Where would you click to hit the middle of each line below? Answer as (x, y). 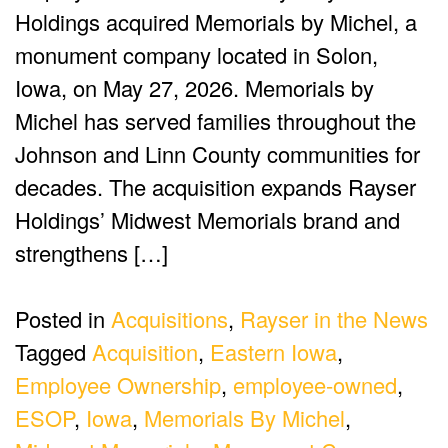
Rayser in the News (334, 319)
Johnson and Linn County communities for (217, 154)
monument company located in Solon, (196, 55)
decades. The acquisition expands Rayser (215, 187)
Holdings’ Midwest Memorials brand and (207, 220)
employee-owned (315, 385)
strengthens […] (91, 253)
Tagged (53, 352)
